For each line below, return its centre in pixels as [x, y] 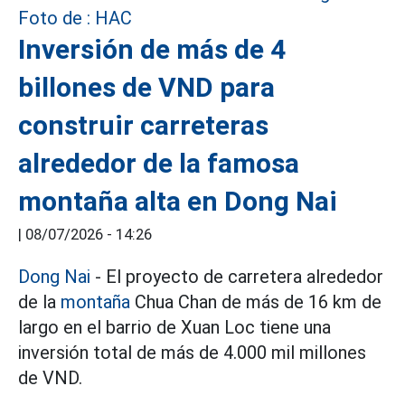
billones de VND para [146, 88]
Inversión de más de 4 [152, 50]
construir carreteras [143, 126]
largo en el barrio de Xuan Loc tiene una [174, 328]
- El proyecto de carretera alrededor [237, 277]
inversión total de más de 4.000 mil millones [192, 353]
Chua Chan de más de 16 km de [256, 302]
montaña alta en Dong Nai [178, 202]
